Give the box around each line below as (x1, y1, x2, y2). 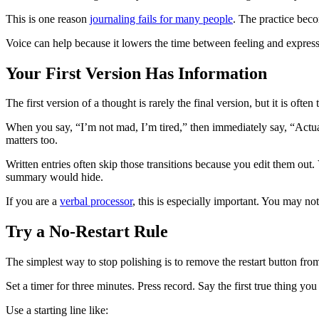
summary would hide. (6, 171, 103, 184)
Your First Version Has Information (6, 63, 267, 83)
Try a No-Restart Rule (6, 222, 168, 241)
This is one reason (6, 12, 90, 25)
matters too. (6, 134, 58, 147)
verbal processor (60, 195, 132, 208)
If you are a (6, 195, 60, 208)
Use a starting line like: (6, 304, 108, 317)
